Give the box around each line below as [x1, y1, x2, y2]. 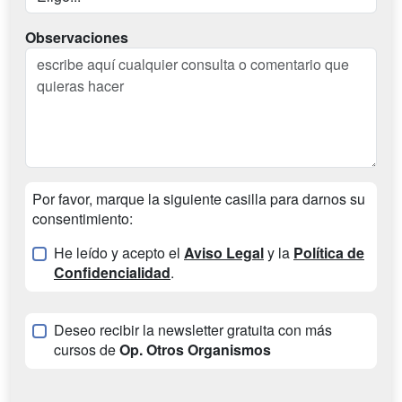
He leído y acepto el [54, 242, 184, 264]
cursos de [54, 339, 119, 361]
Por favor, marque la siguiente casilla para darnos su [32, 188, 365, 210]
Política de [293, 242, 364, 264]
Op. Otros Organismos [119, 339, 271, 361]
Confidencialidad [54, 262, 170, 284]
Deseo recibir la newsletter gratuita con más [54, 319, 332, 341]
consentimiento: [32, 208, 133, 230]
